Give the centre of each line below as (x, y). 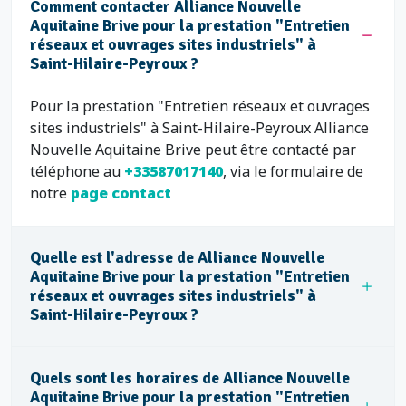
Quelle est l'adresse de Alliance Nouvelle (177, 257)
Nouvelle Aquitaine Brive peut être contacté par (193, 150)
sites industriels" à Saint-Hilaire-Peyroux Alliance (199, 128)
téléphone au (77, 171)
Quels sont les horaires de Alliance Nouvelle (190, 378)
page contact (121, 193)
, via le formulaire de (293, 171)
